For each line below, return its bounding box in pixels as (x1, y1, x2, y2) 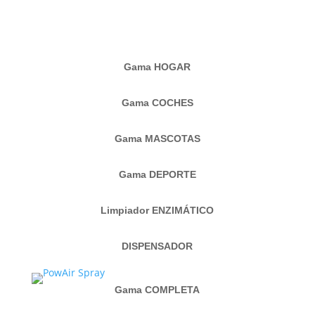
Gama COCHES (121, 97, 193, 109)
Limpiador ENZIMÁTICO (101, 205, 214, 217)
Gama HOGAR (124, 61, 191, 73)
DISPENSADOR (122, 240, 193, 252)
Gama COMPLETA (115, 284, 200, 296)
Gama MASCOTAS (114, 133, 200, 145)
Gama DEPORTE (118, 169, 196, 181)
